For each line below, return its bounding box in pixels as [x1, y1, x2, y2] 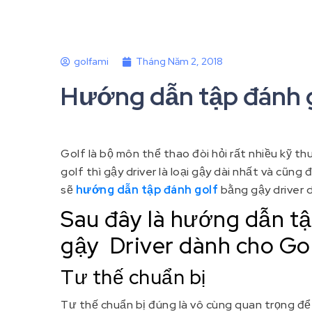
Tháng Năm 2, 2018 [136, 55, 223, 68]
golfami [74, 55, 109, 68]
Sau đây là [61, 204, 171, 235]
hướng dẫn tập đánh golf [75, 182, 218, 198]
